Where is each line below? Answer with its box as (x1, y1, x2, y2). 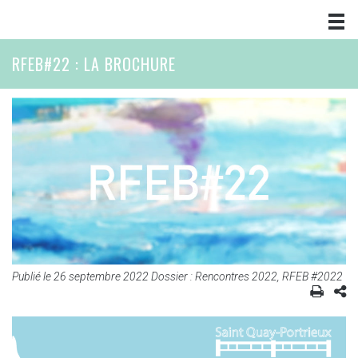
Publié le (12, 270, 54, 283)
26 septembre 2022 (54, 270, 149, 283)
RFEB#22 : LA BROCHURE (12, 52, 176, 76)
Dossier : (151, 270, 195, 283)
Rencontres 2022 (195, 270, 277, 283)
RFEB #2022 (282, 270, 343, 283)
